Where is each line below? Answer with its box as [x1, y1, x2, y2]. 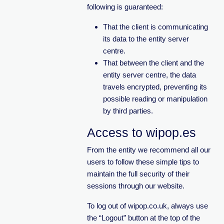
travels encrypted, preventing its [102, 82, 207, 91]
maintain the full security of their [86, 169, 189, 178]
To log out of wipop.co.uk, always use [86, 201, 208, 210]
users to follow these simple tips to [86, 157, 199, 166]
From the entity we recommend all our [86, 145, 210, 154]
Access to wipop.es [86, 125, 196, 139]
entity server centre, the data [102, 70, 196, 79]
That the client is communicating [102, 22, 208, 31]
